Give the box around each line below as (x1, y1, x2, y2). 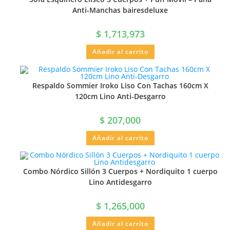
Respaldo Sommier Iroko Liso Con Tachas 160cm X (32, 80, 208, 90)
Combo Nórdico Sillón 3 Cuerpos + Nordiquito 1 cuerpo (23, 166, 218, 177)
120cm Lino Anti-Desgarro (74, 91, 166, 101)
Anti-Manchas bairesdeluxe (72, 5, 168, 15)
